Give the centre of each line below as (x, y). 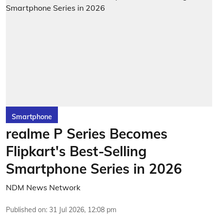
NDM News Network (43, 187)
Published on (26, 209)
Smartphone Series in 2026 (94, 168)
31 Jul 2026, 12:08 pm (83, 209)
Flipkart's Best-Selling (76, 151)
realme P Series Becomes (87, 133)
